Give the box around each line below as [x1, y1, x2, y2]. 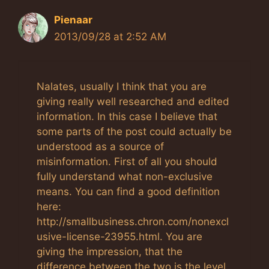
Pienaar [54, 13, 92, 26]
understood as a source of [37, 141, 164, 153]
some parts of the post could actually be [37, 125, 232, 138]
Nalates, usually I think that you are [37, 80, 207, 93]
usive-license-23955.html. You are [37, 231, 202, 243]
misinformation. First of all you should [37, 156, 217, 168]
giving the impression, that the [37, 246, 183, 258]
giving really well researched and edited [37, 95, 229, 108]
